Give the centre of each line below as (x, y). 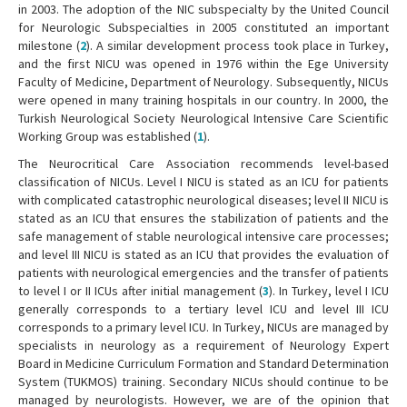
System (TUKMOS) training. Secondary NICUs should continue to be (203, 382)
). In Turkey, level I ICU (329, 291)
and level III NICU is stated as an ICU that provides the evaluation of (203, 255)
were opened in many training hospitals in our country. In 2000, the (203, 100)
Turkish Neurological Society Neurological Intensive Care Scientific (203, 119)
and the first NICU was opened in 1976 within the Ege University (203, 64)
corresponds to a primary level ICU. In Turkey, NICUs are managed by (203, 328)
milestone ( (50, 46)
